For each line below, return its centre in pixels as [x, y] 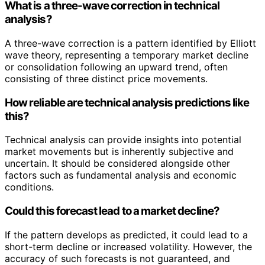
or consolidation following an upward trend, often [116, 67]
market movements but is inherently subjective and [119, 152]
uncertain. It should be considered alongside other [117, 164]
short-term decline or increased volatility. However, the [128, 246]
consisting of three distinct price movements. [106, 78]
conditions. [29, 187]
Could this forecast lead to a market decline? [112, 211]
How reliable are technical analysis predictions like [127, 102]
